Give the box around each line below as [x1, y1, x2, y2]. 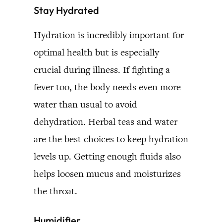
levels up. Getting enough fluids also [34, 150, 181, 163]
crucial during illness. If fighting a [34, 63, 170, 76]
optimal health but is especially [34, 46, 159, 58]
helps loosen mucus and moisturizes [34, 167, 181, 180]
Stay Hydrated [34, 3, 99, 16]
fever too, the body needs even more [34, 80, 181, 93]
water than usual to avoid [34, 98, 137, 111]
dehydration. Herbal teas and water [34, 115, 177, 128]
